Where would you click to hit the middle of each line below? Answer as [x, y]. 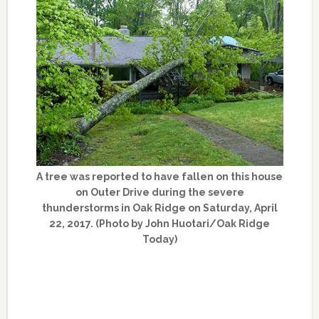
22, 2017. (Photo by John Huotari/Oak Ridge [160, 224]
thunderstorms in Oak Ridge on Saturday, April [159, 208]
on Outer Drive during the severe [159, 193]
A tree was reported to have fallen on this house [160, 177]
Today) [159, 240]
